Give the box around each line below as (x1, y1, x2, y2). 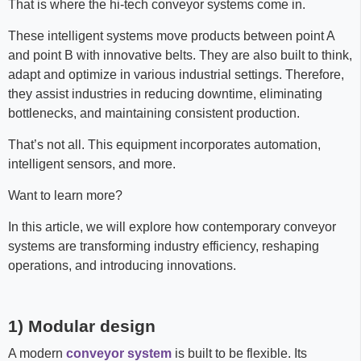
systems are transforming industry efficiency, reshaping (8, 239, 319, 253)
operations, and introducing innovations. (8, 259, 236, 272)
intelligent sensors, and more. (8, 157, 176, 171)
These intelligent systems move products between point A (8, 29, 334, 43)
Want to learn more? (8, 189, 126, 202)
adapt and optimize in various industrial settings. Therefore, (8, 68, 344, 81)
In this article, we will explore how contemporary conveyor (8, 220, 336, 234)
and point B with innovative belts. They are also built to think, (8, 48, 352, 62)
